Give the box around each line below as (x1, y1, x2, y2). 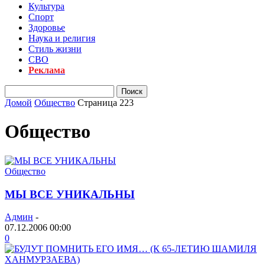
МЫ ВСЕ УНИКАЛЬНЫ (5, 188, 135, 201)
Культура (28, 1, 64, 11)
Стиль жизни (28, 44, 82, 54)
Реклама (28, 65, 65, 75)
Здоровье (28, 22, 65, 33)
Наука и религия (28, 33, 95, 43)
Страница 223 (77, 98, 134, 108)
